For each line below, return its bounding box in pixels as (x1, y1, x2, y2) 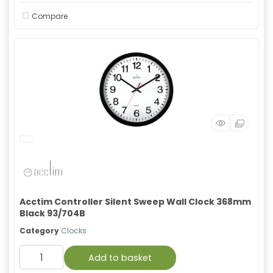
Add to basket (88, 252, 152, 264)
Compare (32, 10, 68, 21)
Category (19, 225, 59, 236)
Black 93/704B (19, 207, 85, 219)
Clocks (61, 225, 87, 236)
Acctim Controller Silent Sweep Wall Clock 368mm (19, 196, 251, 208)
